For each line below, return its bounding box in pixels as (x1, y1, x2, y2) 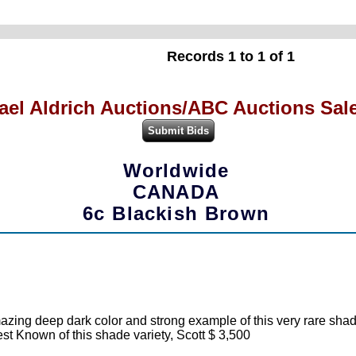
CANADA (132, 181, 220, 203)
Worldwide (122, 160, 230, 182)
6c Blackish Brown (83, 203, 269, 225)
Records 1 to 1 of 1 (166, 48, 295, 64)
